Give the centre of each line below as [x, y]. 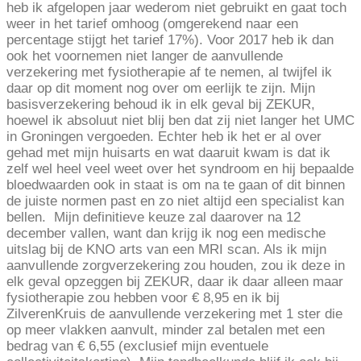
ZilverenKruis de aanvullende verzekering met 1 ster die [174, 314]
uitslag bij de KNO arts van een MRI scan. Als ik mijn [166, 250]
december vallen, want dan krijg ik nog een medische [166, 234]
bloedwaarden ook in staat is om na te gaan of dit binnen [176, 185]
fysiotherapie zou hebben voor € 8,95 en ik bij [143, 298]
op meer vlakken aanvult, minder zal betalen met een [166, 330]
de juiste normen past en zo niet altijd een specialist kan [175, 201]
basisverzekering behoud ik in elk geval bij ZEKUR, [161, 105]
